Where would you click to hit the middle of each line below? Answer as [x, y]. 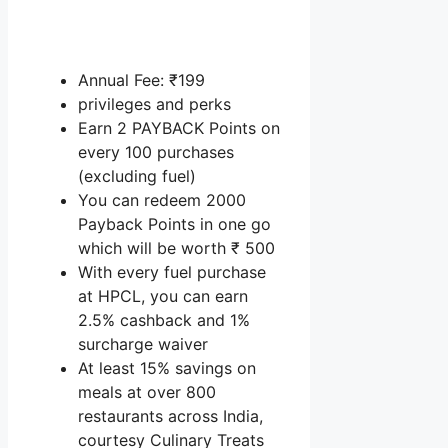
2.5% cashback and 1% [164, 320]
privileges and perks [154, 104]
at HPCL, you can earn [163, 296]
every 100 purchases [156, 152]
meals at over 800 [147, 392]
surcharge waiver [143, 344]
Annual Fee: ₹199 [141, 80]
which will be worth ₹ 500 [176, 248]
